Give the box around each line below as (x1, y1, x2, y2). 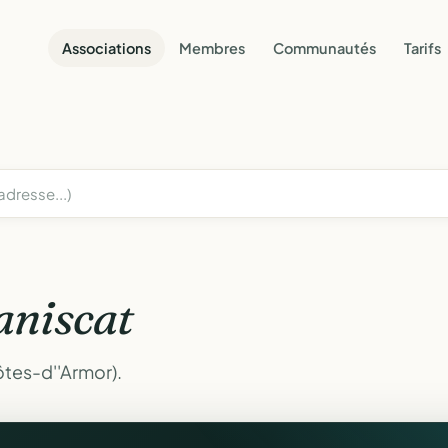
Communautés (273, 38, 376, 57)
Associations (62, 38, 151, 57)
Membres (179, 38, 245, 57)
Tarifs (404, 38, 441, 57)
